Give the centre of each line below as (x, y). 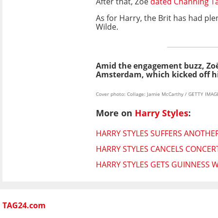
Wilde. (107, 27)
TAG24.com (24, 206)
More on (115, 113)
